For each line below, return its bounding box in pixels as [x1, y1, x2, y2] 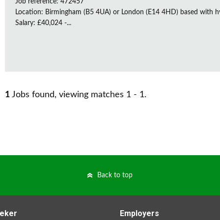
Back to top [97, 172, 133, 179]
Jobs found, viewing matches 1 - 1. [10, 90, 146, 99]
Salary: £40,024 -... [15, 20, 71, 27]
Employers [120, 209, 159, 218]
